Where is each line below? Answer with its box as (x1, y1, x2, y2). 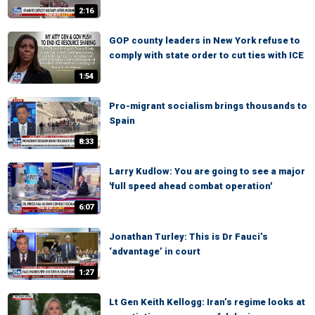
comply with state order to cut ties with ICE (109, 49, 304, 60)
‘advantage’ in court (109, 246, 200, 257)
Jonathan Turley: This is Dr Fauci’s (109, 231, 268, 243)
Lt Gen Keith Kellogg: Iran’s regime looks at (109, 297, 305, 308)
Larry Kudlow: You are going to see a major (109, 165, 305, 176)
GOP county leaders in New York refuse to (109, 34, 300, 46)
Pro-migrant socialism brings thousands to (109, 100, 307, 111)
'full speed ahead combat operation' (109, 180, 272, 191)
